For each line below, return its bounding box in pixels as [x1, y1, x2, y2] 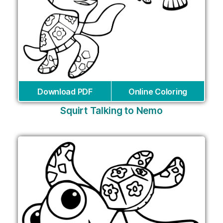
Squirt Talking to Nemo [60, 105, 163, 116]
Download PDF [37, 86, 93, 97]
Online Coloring [128, 86, 187, 97]
